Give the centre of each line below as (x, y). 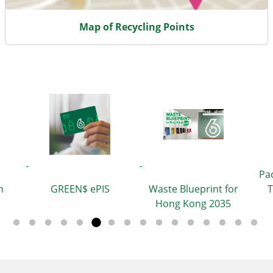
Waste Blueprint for (193, 189)
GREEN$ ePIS (80, 189)
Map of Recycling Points (136, 27)
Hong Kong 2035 (193, 204)
